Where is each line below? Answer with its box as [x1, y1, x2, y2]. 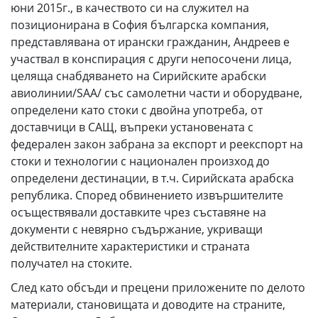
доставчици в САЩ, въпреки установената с [11, 119, 253, 135]
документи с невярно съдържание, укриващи [11, 221, 263, 237]
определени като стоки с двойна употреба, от [11, 102, 263, 118]
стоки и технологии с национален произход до [11, 153, 270, 169]
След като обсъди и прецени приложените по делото [11, 280, 305, 295]
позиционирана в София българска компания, [11, 17, 269, 33]
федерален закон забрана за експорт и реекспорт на [11, 136, 303, 152]
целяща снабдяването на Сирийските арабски [11, 68, 266, 84]
